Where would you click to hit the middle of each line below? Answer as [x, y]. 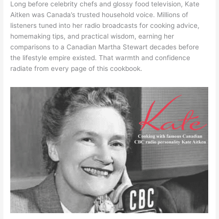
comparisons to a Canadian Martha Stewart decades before [105, 47]
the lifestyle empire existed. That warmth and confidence [100, 57]
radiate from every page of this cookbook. [77, 68]
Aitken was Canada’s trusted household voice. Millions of [99, 14]
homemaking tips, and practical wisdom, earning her [92, 36]
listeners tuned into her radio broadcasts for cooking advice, [105, 25]
